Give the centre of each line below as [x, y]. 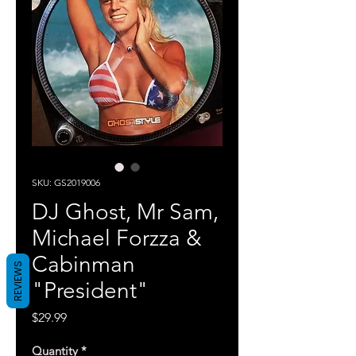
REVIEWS [18, 281]
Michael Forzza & [117, 238]
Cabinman [83, 264]
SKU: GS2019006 [66, 182]
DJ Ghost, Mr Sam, [125, 212]
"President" [90, 290]
